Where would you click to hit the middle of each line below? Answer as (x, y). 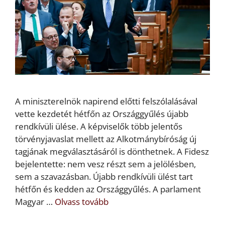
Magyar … (35, 202)
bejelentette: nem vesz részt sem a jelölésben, (105, 164)
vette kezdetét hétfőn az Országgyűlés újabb (102, 114)
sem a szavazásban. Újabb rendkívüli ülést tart (104, 177)
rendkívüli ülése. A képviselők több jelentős (99, 127)
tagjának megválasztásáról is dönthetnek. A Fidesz (112, 152)
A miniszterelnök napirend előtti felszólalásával (106, 101)
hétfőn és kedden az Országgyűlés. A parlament (108, 189)
